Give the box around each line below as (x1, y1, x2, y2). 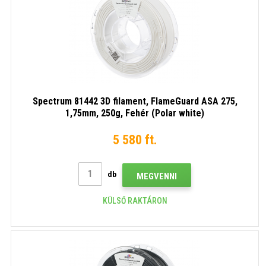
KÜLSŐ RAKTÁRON (102, 195, 167, 205)
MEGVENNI (137, 170, 177, 182)
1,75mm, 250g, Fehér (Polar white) (65, 107, 204, 119)
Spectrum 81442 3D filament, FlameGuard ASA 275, (32, 95, 237, 107)
